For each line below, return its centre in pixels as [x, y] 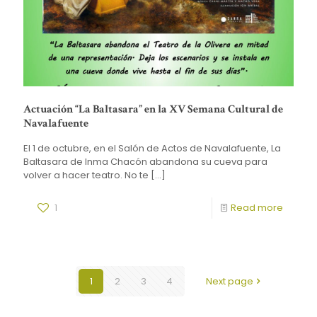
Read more [257, 207]
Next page [230, 281]
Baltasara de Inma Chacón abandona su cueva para [145, 161]
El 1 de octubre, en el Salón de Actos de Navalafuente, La [152, 148]
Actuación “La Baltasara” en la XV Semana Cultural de [153, 109]
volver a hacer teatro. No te [86, 175]
